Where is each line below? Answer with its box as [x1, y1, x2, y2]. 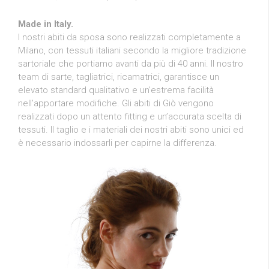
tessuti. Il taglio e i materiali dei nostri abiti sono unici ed [18, 124, 244, 135]
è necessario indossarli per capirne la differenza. [18, 137, 217, 148]
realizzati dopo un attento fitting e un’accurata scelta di [18, 110, 241, 122]
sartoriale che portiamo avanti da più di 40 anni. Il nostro [18, 58, 243, 69]
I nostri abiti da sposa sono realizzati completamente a [18, 31, 241, 43]
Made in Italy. [18, 18, 73, 29]
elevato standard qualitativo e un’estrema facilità [18, 84, 214, 95]
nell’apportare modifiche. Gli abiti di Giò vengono [18, 97, 214, 109]
